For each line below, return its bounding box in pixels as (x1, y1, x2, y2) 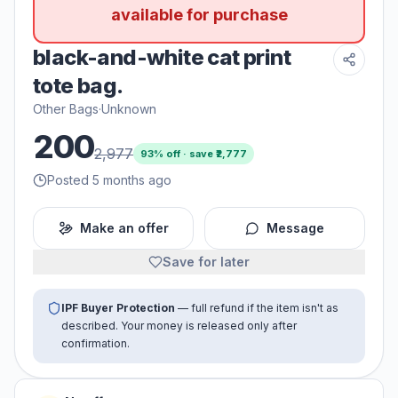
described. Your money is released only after (61, 319, 297, 333)
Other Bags (33, 101, 99, 117)
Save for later (163, 254, 250, 270)
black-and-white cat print (33, 44, 291, 71)
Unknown (101, 101, 156, 117)
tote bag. (33, 73, 123, 99)
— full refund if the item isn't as (175, 301, 338, 315)
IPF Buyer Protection (61, 301, 175, 315)
